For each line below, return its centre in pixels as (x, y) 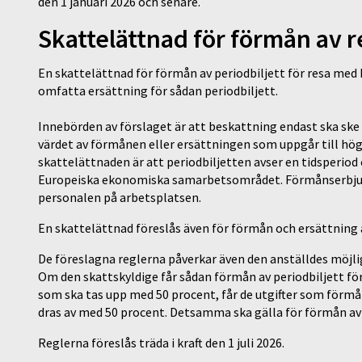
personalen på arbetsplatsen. (121, 198)
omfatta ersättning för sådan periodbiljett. (159, 91)
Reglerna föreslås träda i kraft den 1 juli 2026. (162, 343)
